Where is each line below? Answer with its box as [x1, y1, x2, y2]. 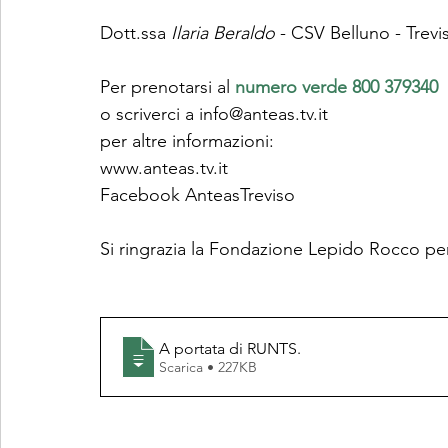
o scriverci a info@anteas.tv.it [100, 103, 328, 125]
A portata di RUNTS [159, 338, 297, 358]
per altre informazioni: [100, 130, 274, 152]
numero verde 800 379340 [235, 76, 438, 98]
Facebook [100, 184, 185, 206]
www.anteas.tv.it [100, 157, 228, 179]
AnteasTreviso [185, 184, 295, 206]
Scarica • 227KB [207, 357, 257, 376]
